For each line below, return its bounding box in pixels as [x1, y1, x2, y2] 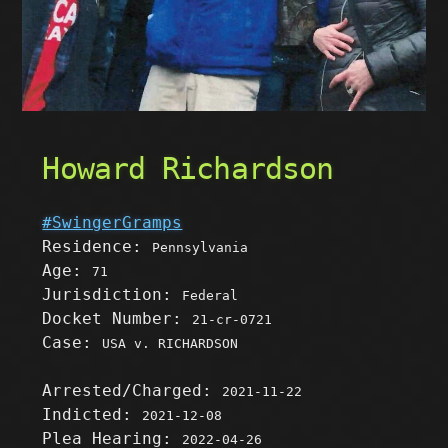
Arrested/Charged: [42, 381, 223, 401]
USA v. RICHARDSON [102, 336, 239, 352]
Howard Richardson [42, 151, 334, 187]
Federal [182, 288, 239, 304]
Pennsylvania [152, 240, 249, 256]
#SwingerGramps [42, 213, 183, 233]
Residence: [42, 237, 153, 257]
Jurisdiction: [42, 285, 183, 305]
